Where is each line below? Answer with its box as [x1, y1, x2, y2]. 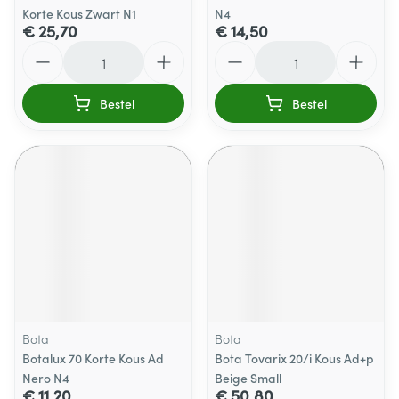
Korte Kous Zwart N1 [22, 4, 136, 22]
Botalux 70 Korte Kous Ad [22, 349, 164, 367]
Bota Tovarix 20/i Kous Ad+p [215, 349, 374, 367]
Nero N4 [22, 369, 69, 387]
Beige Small [215, 369, 281, 387]
